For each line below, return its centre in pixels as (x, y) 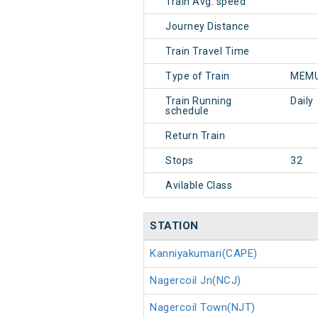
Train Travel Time (208, 51)
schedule (187, 111)
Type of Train (198, 76)
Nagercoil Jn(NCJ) (196, 281)
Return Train (195, 136)
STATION (174, 226)
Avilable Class (199, 186)
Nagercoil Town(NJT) (203, 308)
